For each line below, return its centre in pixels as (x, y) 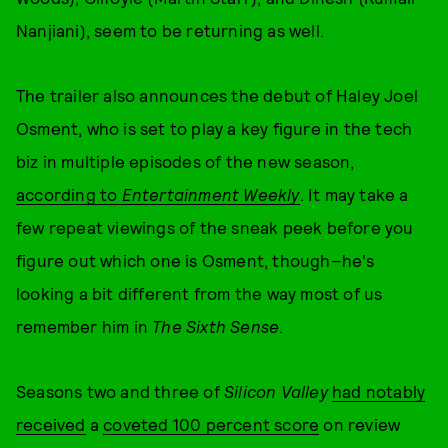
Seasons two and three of (120, 391)
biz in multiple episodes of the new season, (185, 161)
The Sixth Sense (216, 326)
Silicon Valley (278, 391)
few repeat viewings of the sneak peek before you (215, 227)
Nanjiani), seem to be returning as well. (170, 30)
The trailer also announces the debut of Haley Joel (217, 95)
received (51, 424)
